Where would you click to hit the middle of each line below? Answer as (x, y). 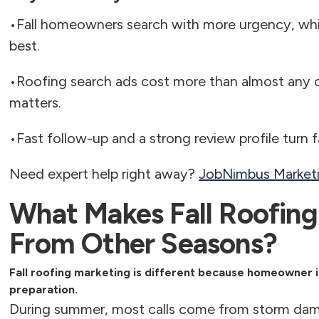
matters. (36, 103)
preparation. (44, 289)
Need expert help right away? (104, 174)
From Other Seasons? (143, 244)
